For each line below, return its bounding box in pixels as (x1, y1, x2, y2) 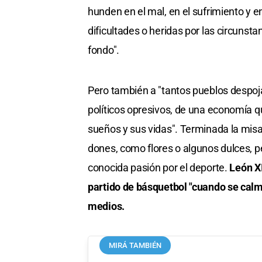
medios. (88, 199, 125, 212)
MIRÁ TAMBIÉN (109, 240, 162, 250)
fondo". (88, 43, 119, 56)
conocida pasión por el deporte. (88, 161, 230, 174)
